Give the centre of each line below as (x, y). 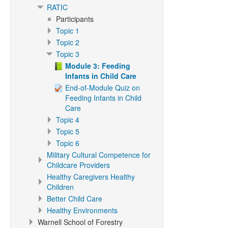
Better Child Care (75, 198)
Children (60, 187)
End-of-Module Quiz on (103, 88)
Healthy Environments (82, 210)
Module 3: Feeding (98, 66)
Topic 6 (68, 143)
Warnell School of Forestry (80, 222)
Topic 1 (68, 31)
